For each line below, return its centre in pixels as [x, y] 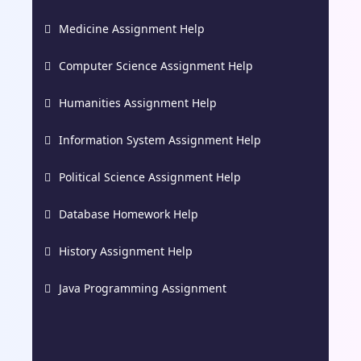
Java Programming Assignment [143, 288]
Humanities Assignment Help [138, 102]
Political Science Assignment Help [150, 176]
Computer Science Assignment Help [156, 65]
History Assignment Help [126, 251]
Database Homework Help [129, 214]
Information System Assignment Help [160, 139]
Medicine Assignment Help [132, 28]
